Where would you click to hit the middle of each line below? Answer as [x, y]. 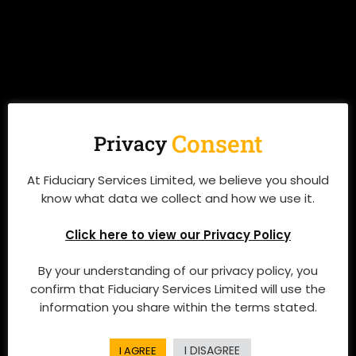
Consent [217, 143]
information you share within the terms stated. [178, 308]
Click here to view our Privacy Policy [178, 234]
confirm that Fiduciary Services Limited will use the [178, 289]
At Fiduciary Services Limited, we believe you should [178, 180]
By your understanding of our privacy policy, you [178, 271]
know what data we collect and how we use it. [178, 198]
